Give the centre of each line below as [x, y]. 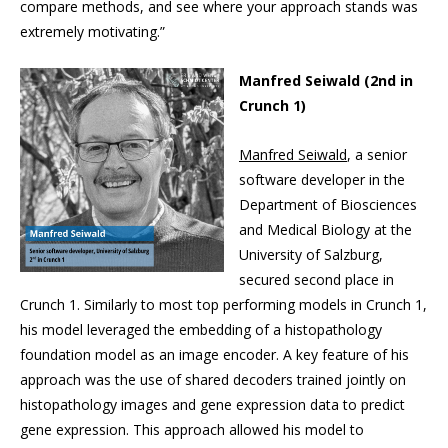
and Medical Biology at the [325, 230]
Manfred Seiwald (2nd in [326, 81]
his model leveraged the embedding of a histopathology [201, 330]
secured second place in [316, 280]
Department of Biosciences [328, 205]
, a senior [377, 155]
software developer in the [322, 180]
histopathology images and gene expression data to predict [212, 405]
